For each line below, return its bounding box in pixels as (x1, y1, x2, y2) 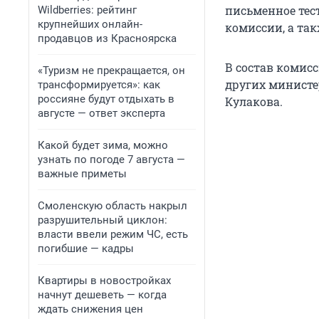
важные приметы (38, 167, 127, 180)
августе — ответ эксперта (38, 107, 165, 120)
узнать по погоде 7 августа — (38, 153, 185, 166)
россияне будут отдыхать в (38, 93, 174, 105)
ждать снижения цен (38, 303, 143, 315)
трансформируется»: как (38, 78, 160, 91)
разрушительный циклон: (38, 214, 167, 226)
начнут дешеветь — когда (38, 288, 167, 301)
